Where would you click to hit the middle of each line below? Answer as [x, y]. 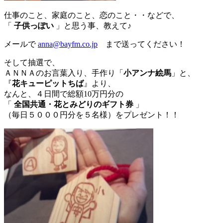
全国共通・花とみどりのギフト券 [74, 105]
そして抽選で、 [32, 63]
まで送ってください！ [141, 44]
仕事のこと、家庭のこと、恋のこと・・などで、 [92, 15]
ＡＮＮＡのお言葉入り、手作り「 [64, 73]
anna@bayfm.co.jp [68, 44]
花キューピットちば [48, 84]
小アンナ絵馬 [147, 73]
